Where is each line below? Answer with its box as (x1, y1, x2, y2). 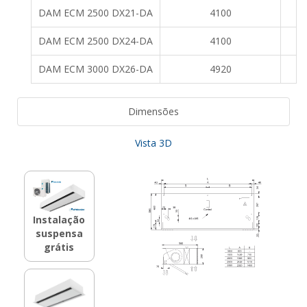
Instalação (33, 212, 86, 226)
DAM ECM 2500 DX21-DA (38, 6, 153, 20)
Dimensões (128, 105, 179, 119)
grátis (44, 240, 75, 254)
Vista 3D (135, 136, 172, 150)
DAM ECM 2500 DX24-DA (38, 34, 153, 48)
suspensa (35, 226, 83, 240)
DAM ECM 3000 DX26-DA (38, 62, 153, 76)
